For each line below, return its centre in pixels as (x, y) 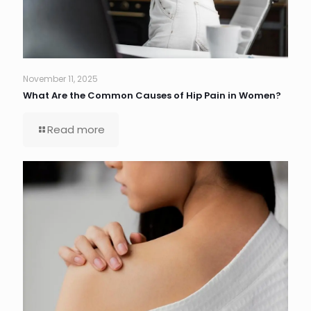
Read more (76, 129)
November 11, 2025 (60, 78)
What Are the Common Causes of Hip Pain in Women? (152, 95)
